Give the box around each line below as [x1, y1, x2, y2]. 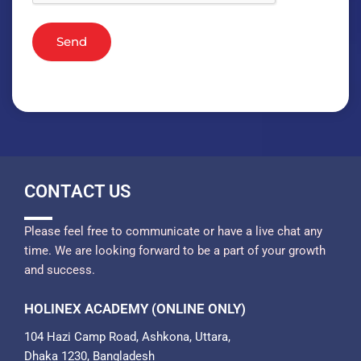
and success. [24, 262, 95, 277]
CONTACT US [24, 180, 131, 201]
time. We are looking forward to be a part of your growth [24, 243, 326, 258]
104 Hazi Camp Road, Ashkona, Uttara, [24, 330, 234, 345]
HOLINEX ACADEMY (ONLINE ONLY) [24, 301, 246, 317]
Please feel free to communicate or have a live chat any [24, 223, 322, 239]
